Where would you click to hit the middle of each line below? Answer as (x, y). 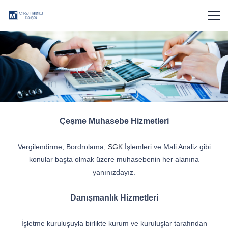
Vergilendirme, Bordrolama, (63, 147)
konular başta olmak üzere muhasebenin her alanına (114, 159)
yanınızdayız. (114, 172)
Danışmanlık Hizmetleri (114, 198)
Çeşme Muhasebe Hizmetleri (114, 121)
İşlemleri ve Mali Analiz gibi (166, 147)
